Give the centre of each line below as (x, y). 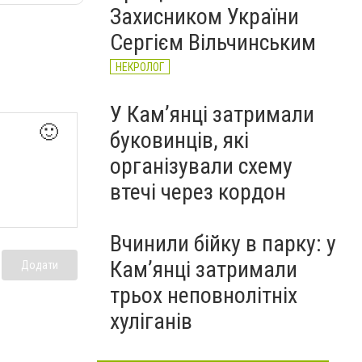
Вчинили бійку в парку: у (223, 244)
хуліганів (151, 321)
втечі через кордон (198, 192)
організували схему (201, 166)
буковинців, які (179, 140)
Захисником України (204, 17)
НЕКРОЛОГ (140, 67)
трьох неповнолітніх (204, 295)
